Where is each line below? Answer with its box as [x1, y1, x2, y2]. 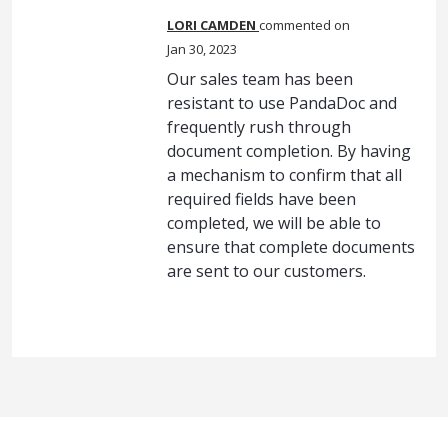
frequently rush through [167, 116, 351, 138]
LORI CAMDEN [167, 16, 256, 34]
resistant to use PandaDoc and [167, 92, 397, 114]
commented [259, 16, 334, 34]
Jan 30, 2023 [167, 40, 237, 58]
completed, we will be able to [167, 212, 381, 234]
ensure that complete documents [167, 236, 415, 258]
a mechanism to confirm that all [167, 164, 402, 186]
